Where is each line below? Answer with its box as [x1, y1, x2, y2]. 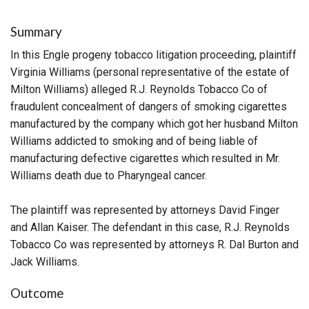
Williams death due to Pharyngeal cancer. [10, 168, 207, 182]
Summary [10, 23, 62, 39]
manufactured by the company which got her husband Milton [10, 117, 298, 130]
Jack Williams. [10, 255, 79, 268]
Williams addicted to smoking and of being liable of [10, 134, 258, 148]
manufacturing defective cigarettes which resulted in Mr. [10, 151, 280, 165]
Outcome [10, 284, 64, 301]
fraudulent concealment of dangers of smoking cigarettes [10, 99, 287, 113]
